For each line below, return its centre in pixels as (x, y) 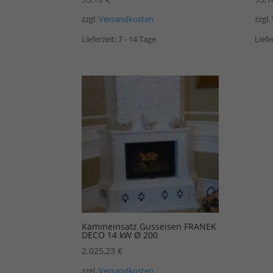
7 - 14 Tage (137, 39)
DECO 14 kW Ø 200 (120, 235)
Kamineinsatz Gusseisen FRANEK (149, 226)
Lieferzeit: (100, 39)
